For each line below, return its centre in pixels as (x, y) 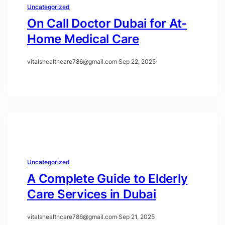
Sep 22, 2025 (137, 61)
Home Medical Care (83, 39)
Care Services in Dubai (92, 194)
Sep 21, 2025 (137, 216)
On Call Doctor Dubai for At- (107, 23)
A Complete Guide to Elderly (107, 178)
